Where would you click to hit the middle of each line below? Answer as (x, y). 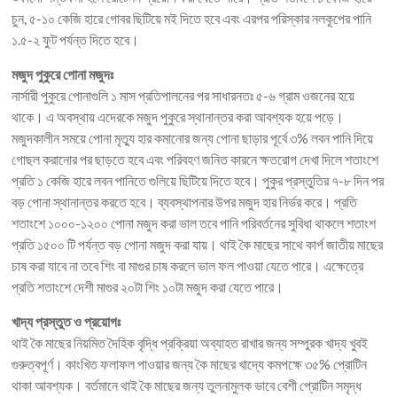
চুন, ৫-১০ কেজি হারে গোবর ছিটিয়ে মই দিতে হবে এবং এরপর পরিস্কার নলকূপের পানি (192, 19)
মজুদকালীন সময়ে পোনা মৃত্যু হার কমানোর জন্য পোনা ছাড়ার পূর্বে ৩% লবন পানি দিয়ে (193, 138)
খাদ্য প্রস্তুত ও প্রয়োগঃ (66, 322)
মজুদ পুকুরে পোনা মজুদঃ (63, 74)
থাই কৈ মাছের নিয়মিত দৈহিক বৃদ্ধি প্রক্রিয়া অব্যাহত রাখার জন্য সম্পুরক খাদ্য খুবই (190, 343)
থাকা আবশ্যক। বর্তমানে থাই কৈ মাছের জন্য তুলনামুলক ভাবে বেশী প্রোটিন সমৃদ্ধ (187, 385)
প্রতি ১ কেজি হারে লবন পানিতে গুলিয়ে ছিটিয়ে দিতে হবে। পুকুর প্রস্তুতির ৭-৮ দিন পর (198, 181)
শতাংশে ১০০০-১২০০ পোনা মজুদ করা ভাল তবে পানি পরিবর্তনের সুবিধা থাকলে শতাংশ (194, 223)
